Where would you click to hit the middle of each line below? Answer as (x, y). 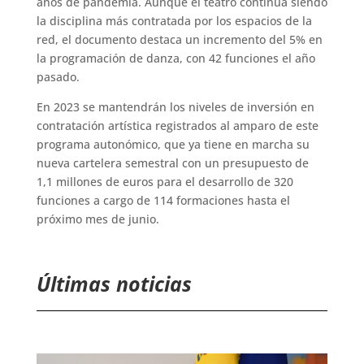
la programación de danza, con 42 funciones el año (175, 58)
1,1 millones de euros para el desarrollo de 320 (165, 182)
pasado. (58, 77)
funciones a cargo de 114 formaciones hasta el (163, 201)
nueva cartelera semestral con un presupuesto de (172, 163)
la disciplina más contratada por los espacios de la (174, 21)
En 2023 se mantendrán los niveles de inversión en (175, 107)
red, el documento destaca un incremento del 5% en (179, 40)
